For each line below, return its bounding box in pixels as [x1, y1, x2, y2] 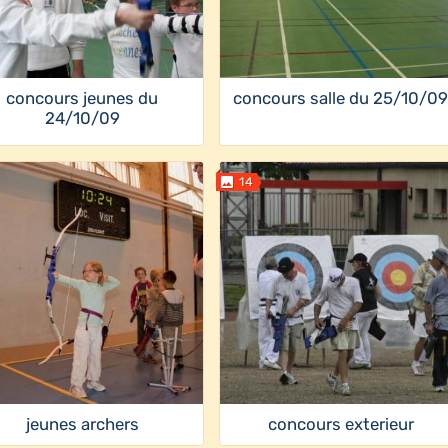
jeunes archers [25, 414, 139, 435]
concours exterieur [267, 414, 414, 435]
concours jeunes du [6, 88, 159, 109]
